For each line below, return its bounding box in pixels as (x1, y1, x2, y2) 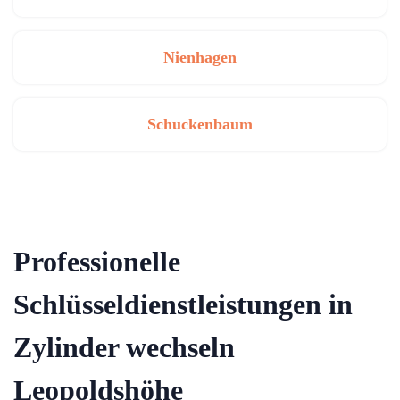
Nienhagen (163, 48, 237, 66)
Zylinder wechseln (13, 331, 235, 363)
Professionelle (13, 246, 180, 278)
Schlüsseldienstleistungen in (13, 288, 353, 321)
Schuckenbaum (147, 115, 253, 133)
